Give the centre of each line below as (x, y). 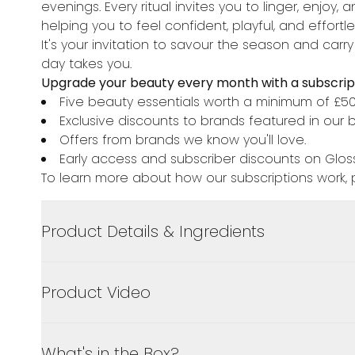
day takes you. (86, 64)
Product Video (96, 292)
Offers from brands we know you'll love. (183, 140)
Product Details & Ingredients (153, 231)
